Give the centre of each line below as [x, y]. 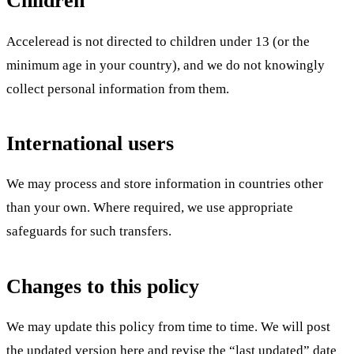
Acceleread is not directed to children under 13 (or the [158, 41]
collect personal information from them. [118, 88]
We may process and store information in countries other [165, 184]
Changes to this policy [103, 286]
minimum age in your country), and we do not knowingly [166, 65]
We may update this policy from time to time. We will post [168, 326]
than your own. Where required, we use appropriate [150, 208]
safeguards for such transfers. [89, 232]
